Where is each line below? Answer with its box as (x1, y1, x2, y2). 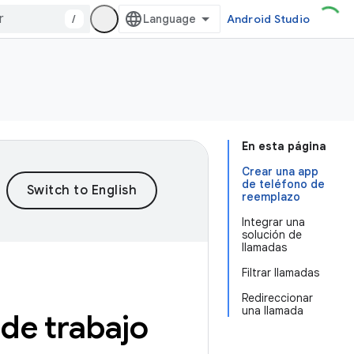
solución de (242, 228, 302, 242)
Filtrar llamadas (242, 265, 319, 280)
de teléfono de (242, 177, 325, 191)
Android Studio (226, 12, 310, 26)
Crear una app (242, 164, 318, 179)
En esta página (242, 139, 326, 153)
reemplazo (242, 190, 300, 204)
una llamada (242, 303, 303, 318)
